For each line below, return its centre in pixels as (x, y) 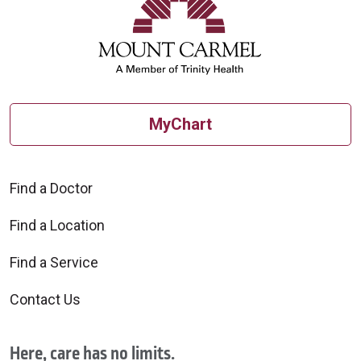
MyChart (180, 124)
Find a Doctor (51, 188)
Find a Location (57, 225)
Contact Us (45, 299)
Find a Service (54, 262)
